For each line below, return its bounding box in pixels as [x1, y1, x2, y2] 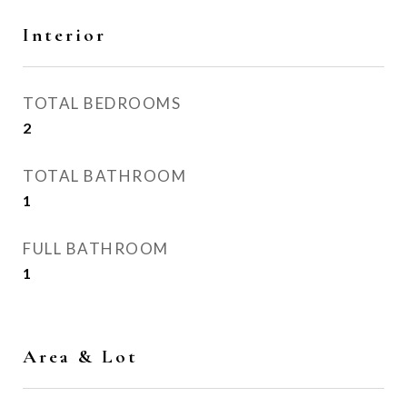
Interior [23, 24, 106, 46]
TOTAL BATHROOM [23, 166, 186, 185]
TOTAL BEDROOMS [23, 94, 181, 113]
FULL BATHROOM [23, 239, 169, 258]
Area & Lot [23, 345, 138, 368]
